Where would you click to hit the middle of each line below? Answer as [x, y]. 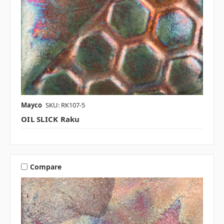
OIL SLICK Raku [50, 119]
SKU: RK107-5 [65, 105]
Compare [45, 166]
